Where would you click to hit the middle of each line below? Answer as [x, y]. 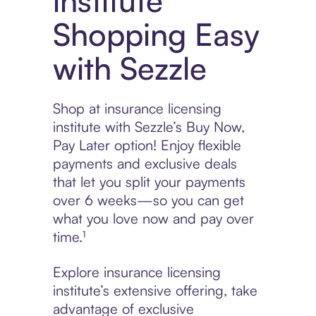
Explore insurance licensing [136, 272]
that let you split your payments [149, 182]
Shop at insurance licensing [137, 109]
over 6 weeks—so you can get [148, 200]
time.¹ [69, 237]
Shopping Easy [156, 35]
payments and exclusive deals [145, 164]
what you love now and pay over [153, 219]
